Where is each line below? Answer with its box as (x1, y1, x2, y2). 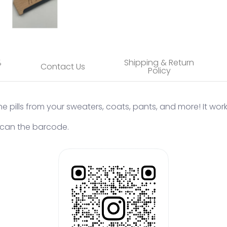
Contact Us (41, 61, 85, 72)
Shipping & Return (124, 57, 194, 68)
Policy (147, 65, 171, 77)
